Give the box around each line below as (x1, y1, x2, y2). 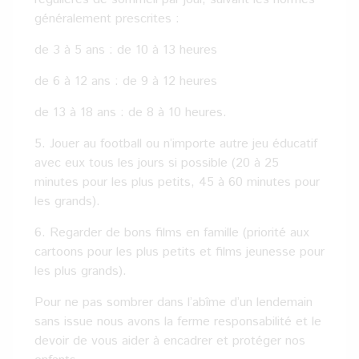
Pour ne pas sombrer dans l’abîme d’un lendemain (34, 293, 313, 312)
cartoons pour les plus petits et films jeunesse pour (34, 243, 325, 261)
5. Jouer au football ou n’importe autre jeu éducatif (34, 135, 317, 153)
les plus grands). (34, 262, 127, 280)
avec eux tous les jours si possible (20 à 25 (34, 154, 279, 172)
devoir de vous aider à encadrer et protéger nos (34, 332, 305, 350)
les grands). (34, 192, 100, 211)
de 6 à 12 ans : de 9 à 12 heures (34, 72, 217, 91)
